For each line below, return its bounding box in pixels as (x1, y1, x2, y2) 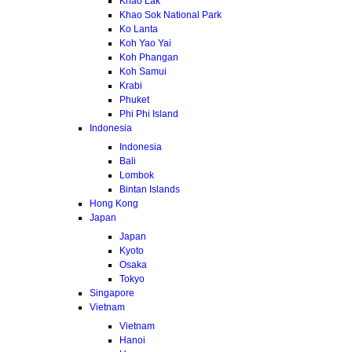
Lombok (119, 169, 154, 181)
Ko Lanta (119, 23, 158, 35)
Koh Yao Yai (119, 37, 171, 49)
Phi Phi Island (119, 108, 178, 119)
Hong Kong (90, 197, 138, 209)
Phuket (119, 93, 149, 105)
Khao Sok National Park (119, 9, 222, 20)
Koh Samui (119, 65, 167, 77)
